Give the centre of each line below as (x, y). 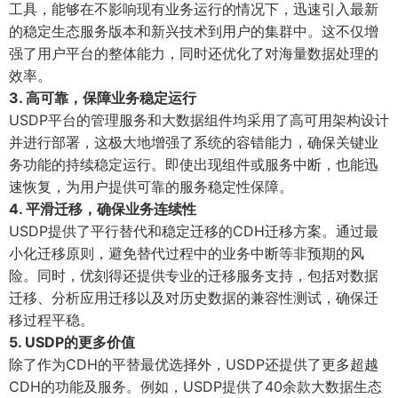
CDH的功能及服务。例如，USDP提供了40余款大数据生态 (195, 386)
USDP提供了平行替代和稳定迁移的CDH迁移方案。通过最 (194, 231)
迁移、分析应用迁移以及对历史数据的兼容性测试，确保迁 (194, 297)
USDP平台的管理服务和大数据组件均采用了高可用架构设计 (199, 119)
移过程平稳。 (52, 319)
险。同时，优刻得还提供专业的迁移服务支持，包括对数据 (194, 275)
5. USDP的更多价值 (72, 342)
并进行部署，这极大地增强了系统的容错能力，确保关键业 (194, 142)
